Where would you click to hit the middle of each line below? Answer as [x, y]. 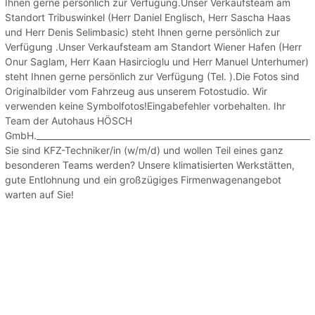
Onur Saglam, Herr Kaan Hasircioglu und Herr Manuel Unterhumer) [157, 61]
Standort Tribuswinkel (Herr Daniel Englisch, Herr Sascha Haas [148, 17]
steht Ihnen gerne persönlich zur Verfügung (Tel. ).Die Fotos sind [152, 76]
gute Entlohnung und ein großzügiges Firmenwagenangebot [143, 179]
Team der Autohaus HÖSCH [69, 120]
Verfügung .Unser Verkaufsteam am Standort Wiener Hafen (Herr [153, 46]
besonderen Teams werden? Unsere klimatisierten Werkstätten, [150, 165]
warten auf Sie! [39, 194]
